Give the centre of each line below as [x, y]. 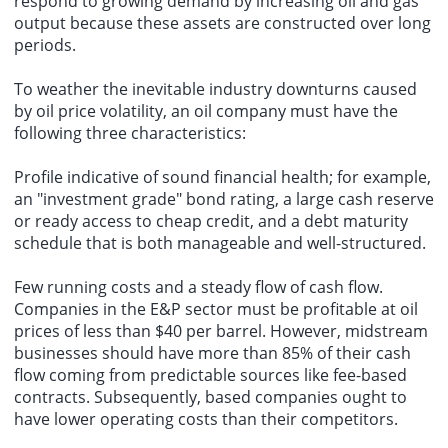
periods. [45, 44]
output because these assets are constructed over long [222, 22]
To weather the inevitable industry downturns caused [215, 88]
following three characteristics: [130, 132]
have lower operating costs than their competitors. [206, 418]
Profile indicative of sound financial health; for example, [222, 176]
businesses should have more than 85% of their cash [212, 352]
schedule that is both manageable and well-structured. [220, 242]
